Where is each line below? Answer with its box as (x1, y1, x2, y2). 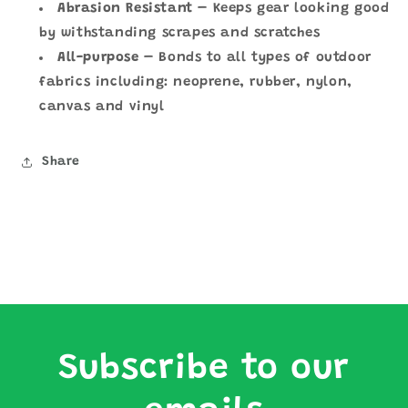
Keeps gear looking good (212, 2, 390, 15)
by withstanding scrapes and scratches (39, 26, 321, 40)
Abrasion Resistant (57, 2, 193, 15)
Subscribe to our (57, 352, 351, 387)
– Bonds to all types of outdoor (144, 51, 372, 65)
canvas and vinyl (39, 100, 165, 114)
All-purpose (57, 51, 139, 65)
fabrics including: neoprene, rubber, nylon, (39, 76, 352, 89)
